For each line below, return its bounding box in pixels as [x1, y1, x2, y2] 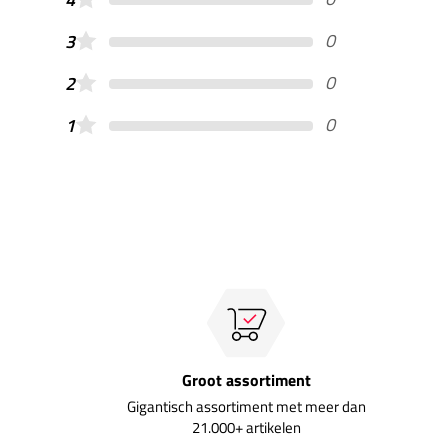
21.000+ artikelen [191, 415, 301, 439]
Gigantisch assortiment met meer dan [126, 394, 366, 418]
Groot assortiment [181, 367, 311, 392]
